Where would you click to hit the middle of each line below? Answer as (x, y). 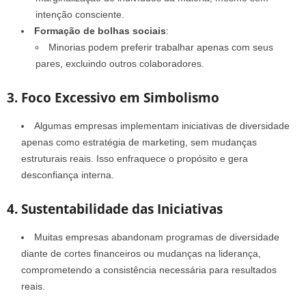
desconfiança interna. (68, 175)
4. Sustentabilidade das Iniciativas (115, 209)
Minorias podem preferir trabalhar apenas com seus (161, 47)
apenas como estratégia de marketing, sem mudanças (139, 142)
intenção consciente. (80, 14)
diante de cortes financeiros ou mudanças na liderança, (141, 253)
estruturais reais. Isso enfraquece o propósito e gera (135, 158)
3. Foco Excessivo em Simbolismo (113, 97)
